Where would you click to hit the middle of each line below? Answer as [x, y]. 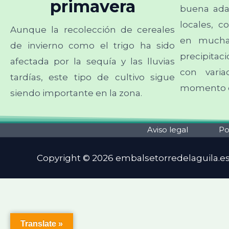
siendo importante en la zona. [76, 93]
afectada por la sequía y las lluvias [93, 61]
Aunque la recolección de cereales [93, 30]
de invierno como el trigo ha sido [93, 45]
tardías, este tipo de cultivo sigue [93, 77]
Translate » [42, 224]
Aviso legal [167, 129]
